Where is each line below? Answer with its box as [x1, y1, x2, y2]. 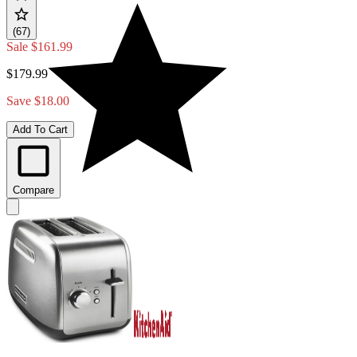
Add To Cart [13, 123, 68, 135]
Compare [13, 183, 54, 196]
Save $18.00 [6, 93, 69, 108]
